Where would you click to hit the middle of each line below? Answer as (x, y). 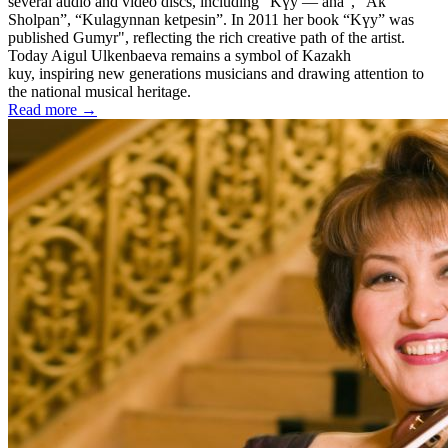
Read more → (52, 109)
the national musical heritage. (99, 91)
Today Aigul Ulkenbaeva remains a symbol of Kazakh (179, 55)
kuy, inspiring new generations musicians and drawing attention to (216, 73)
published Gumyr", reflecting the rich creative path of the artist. (206, 37)
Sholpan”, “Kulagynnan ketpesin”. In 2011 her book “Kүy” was (211, 19)
